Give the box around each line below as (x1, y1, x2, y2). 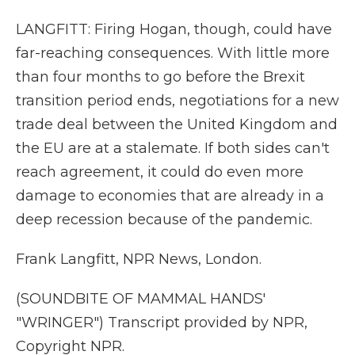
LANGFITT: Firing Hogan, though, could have (16, 21, 332, 38)
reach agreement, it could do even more (16, 163, 303, 181)
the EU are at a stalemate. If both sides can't (16, 139, 330, 157)
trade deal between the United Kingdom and (16, 116, 338, 133)
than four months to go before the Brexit (16, 68, 305, 86)
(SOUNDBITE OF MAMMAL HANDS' (16, 290, 265, 307)
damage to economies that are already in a (16, 187, 324, 204)
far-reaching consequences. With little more (16, 44, 330, 62)
